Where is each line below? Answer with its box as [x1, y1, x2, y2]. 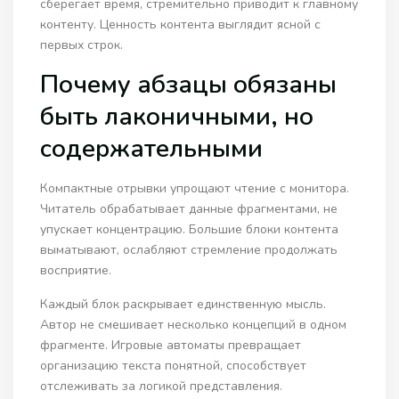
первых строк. [40, 37, 124, 54]
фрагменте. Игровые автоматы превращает [40, 337, 302, 354]
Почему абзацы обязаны [40, 68, 338, 102]
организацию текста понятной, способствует [40, 357, 307, 375]
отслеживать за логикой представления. [40, 378, 283, 395]
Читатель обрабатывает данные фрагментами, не [40, 200, 338, 218]
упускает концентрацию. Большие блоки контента [40, 221, 339, 239]
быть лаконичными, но [40, 100, 314, 134]
